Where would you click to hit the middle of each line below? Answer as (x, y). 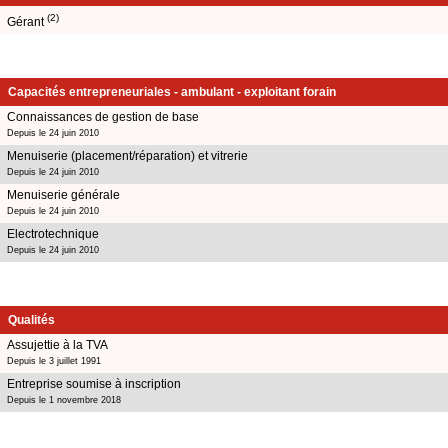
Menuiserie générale (63, 194)
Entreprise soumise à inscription (94, 383)
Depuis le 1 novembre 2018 (64, 399)
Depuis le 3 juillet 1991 (54, 360)
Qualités (31, 319)
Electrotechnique (53, 233)
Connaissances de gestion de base (103, 116)
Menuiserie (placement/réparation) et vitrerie (127, 155)
